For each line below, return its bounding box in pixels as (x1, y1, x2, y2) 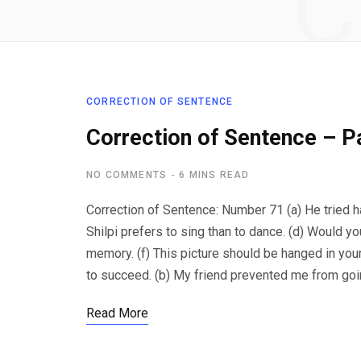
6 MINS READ (179, 169, 250, 180)
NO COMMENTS (86, 169, 168, 180)
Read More (86, 305, 148, 321)
